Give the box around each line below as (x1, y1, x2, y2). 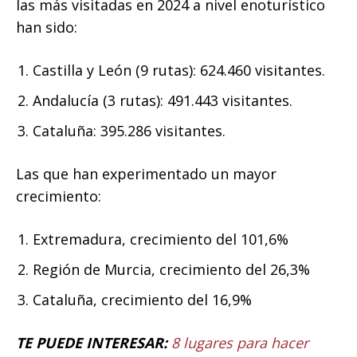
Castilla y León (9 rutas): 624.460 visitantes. (33, 61, 325, 80)
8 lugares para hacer (171, 333, 308, 353)
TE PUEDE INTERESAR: (16, 333, 167, 353)
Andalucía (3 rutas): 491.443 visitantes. (33, 91, 292, 111)
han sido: (16, 18, 77, 37)
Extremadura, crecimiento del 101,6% (33, 229, 288, 249)
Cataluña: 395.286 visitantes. (33, 121, 226, 141)
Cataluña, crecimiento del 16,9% (33, 290, 252, 310)
